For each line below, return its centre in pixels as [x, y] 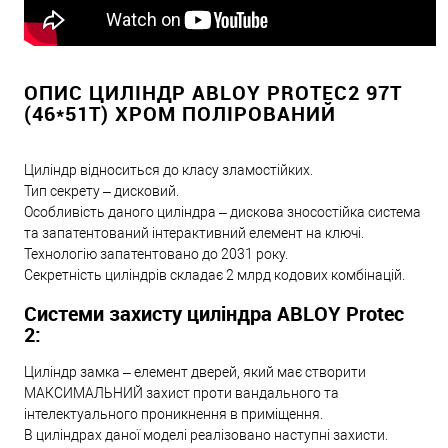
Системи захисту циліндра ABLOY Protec [214, 313]
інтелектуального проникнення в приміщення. [175, 413]
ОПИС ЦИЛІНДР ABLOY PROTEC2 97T [213, 93]
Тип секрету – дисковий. [101, 191]
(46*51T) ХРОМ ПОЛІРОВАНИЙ [180, 114]
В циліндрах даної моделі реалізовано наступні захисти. [206, 434]
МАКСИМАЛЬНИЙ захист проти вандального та [181, 392]
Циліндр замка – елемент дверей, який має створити [195, 371]
